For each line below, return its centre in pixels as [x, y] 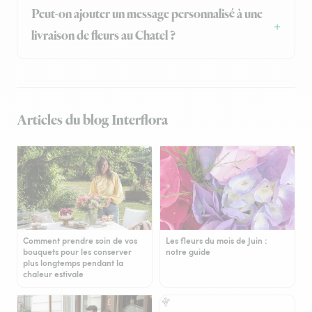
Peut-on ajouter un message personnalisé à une [147, 15]
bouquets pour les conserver [77, 252]
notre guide [188, 252]
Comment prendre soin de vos [80, 241]
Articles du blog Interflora [92, 121]
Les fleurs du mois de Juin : [216, 241]
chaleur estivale [53, 274]
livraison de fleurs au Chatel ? [103, 37]
